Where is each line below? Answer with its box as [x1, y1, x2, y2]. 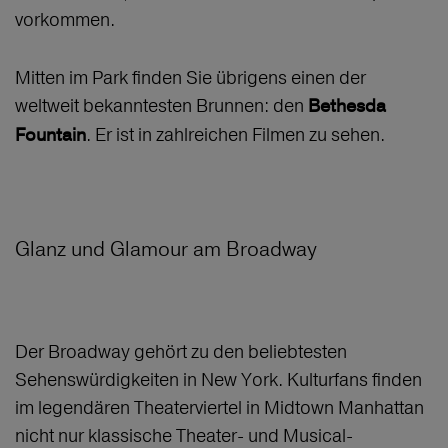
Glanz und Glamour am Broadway [15, 236, 317, 262]
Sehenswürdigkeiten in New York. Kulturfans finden [15, 368, 422, 392]
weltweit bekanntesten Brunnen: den [15, 94, 308, 118]
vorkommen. [15, 8, 123, 32]
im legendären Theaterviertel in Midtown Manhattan [15, 396, 424, 420]
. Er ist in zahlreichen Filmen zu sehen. [86, 123, 385, 147]
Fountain [15, 124, 86, 148]
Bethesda [308, 95, 386, 119]
